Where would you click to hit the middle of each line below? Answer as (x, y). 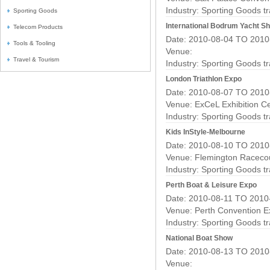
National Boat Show (199, 238)
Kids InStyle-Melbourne (206, 132)
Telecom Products (38, 27)
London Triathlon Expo (204, 79)
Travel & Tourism (36, 59)
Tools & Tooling (34, 43)
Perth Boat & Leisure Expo (211, 185)
